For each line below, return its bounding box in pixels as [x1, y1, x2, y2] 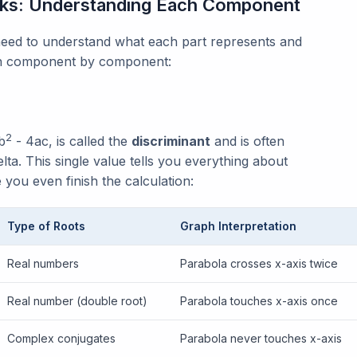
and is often [210, 133, 284, 150]
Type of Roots [7, 219, 85, 233]
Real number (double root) [7, 294, 147, 308]
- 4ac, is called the [12, 133, 131, 150]
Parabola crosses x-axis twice [180, 257, 338, 271]
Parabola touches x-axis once [180, 294, 338, 308]
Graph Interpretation [180, 219, 296, 233]
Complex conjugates [7, 331, 116, 346]
